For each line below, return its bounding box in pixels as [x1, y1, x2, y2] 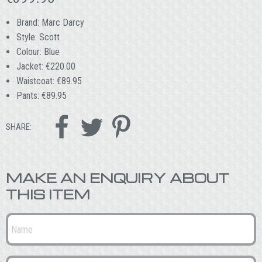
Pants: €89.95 [16, 90, 67, 102]
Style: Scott [16, 32, 60, 43]
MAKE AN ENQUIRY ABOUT [6, 170, 229, 187]
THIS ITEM [6, 186, 90, 203]
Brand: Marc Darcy [16, 17, 84, 29]
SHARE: [6, 122, 32, 133]
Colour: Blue [16, 46, 60, 58]
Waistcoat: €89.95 [16, 75, 82, 87]
